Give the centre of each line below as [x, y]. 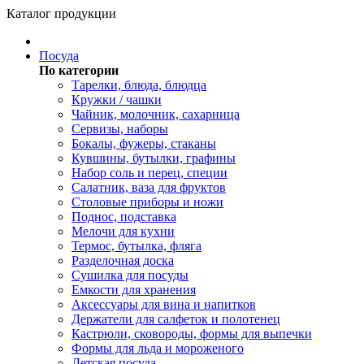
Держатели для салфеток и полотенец [176, 319]
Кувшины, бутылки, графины [154, 158]
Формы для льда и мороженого [158, 348]
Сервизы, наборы [120, 129]
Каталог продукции [61, 13]
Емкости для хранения [134, 290]
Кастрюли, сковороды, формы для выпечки [192, 334]
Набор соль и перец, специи [149, 173]
